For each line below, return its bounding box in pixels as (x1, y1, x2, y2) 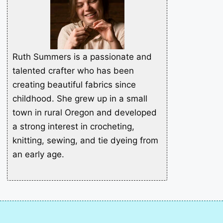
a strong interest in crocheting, (12, 121, 134, 131)
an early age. (12, 149, 64, 159)
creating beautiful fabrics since (12, 79, 136, 90)
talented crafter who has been (12, 65, 134, 76)
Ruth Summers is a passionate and (12, 51, 152, 62)
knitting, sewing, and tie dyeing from (12, 135, 158, 145)
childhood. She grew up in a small (12, 93, 147, 104)
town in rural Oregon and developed (12, 107, 157, 117)
